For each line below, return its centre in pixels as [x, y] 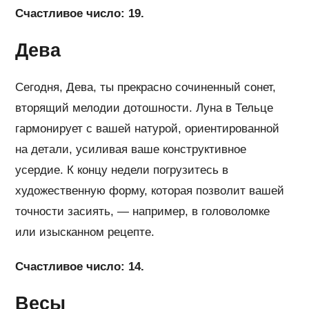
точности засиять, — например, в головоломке [143, 212]
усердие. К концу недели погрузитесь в [122, 170]
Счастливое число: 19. [80, 14]
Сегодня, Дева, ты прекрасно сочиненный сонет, [146, 88]
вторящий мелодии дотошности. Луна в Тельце [144, 108]
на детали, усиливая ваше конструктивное [131, 150]
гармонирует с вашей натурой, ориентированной [148, 129]
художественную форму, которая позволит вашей [150, 191]
